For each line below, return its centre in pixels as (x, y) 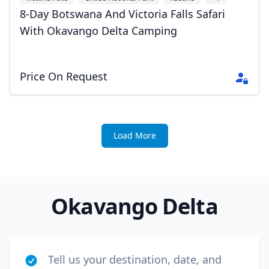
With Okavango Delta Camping (98, 31)
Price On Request (64, 76)
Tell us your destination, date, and (135, 259)
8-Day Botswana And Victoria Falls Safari (122, 14)
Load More (134, 135)
